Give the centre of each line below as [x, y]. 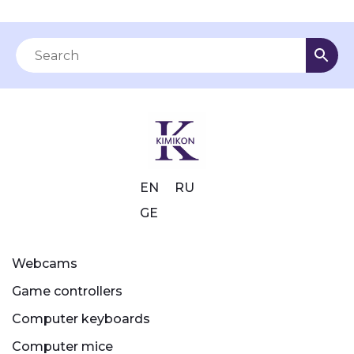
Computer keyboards [81, 318]
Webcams [45, 263]
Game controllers [67, 291]
